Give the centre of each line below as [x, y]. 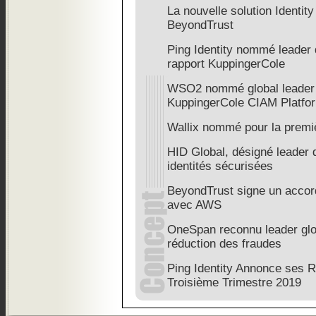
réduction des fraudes [224, 244]
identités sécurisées [220, 166]
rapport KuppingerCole [226, 64]
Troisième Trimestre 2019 [234, 282]
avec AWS [194, 205]
